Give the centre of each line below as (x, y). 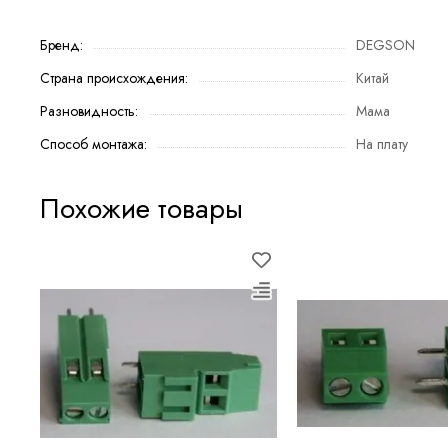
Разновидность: (89, 111)
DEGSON (385, 45)
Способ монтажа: (93, 144)
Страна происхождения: (114, 78)
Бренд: (61, 45)
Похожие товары (141, 208)
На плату (382, 144)
